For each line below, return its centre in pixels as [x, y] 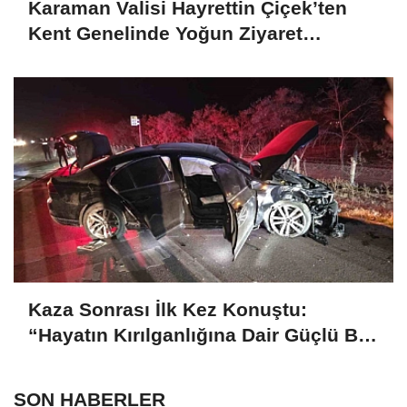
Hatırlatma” [80, 361]
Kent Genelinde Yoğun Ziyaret [165, 34]
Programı [70, 59]
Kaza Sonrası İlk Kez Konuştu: [168, 310]
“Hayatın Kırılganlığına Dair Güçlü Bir [199, 335]
